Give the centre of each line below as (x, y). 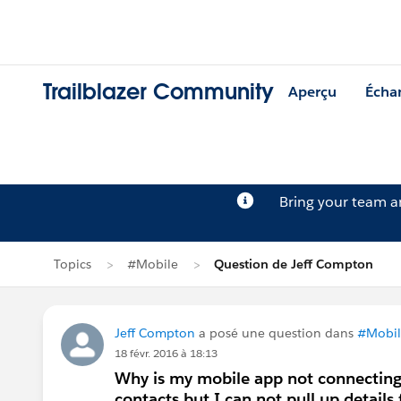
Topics (73, 264)
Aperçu (312, 92)
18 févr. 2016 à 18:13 (166, 353)
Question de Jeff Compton (294, 264)
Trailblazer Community (158, 92)
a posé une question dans (276, 333)
